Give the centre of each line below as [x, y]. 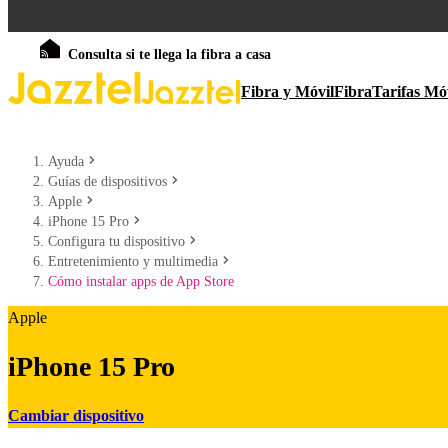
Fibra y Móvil [287, 91]
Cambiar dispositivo [76, 415]
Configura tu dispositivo [116, 241]
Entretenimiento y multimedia [133, 261]
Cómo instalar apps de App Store [141, 281]
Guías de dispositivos [107, 181]
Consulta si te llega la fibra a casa [169, 54]
